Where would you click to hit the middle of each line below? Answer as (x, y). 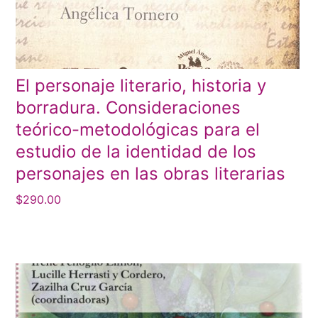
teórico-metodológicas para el (138, 129)
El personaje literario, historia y (141, 85)
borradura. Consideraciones (128, 107)
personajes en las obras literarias (151, 173)
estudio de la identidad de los (136, 151)
